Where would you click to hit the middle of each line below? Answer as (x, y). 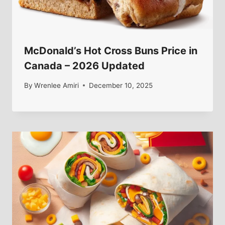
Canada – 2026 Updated (84, 66)
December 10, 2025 (121, 85)
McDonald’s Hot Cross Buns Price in (111, 51)
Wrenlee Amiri (57, 85)
